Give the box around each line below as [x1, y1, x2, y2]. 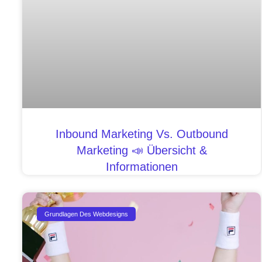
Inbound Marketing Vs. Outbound [55, 127, 228, 141]
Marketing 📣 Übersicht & [76, 144, 207, 157]
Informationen [105, 160, 178, 174]
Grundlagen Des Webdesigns [44, 210, 129, 218]
